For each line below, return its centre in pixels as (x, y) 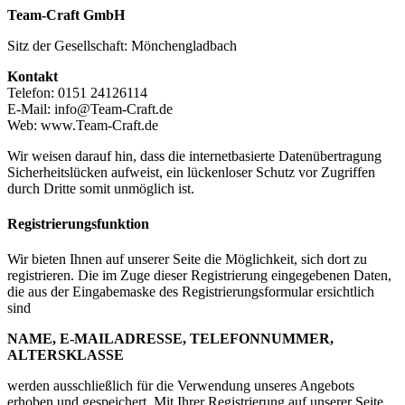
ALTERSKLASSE (66, 355)
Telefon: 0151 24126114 (77, 92)
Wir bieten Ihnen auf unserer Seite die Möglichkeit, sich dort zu (187, 259)
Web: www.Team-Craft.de (83, 125)
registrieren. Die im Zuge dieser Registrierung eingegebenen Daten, (199, 276)
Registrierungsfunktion (78, 223)
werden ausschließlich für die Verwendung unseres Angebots (181, 386)
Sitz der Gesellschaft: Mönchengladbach (122, 45)
